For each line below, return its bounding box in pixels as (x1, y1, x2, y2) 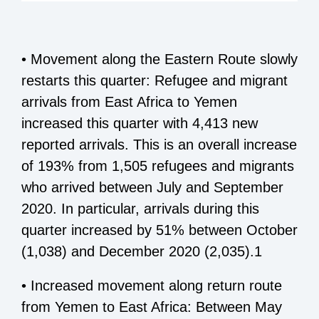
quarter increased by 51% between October (21, 221, 298, 238)
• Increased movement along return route (21, 277, 282, 293)
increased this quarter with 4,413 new (21, 115, 258, 131)
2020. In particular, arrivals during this (21, 200, 259, 216)
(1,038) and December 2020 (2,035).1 (21, 243, 262, 259)
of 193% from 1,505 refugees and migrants (21, 157, 294, 174)
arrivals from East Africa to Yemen (21, 93, 237, 110)
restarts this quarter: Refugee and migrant (21, 72, 288, 88)
